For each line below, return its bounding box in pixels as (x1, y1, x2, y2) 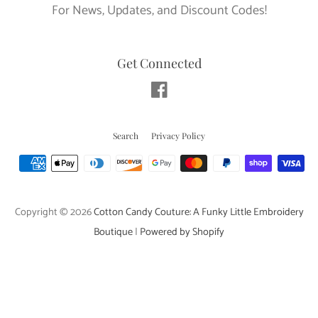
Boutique (94, 223, 133, 241)
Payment (159, 156, 207, 178)
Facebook (168, 82, 221, 104)
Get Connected (116, 55, 202, 72)
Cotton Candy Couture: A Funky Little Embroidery (93, 203, 304, 221)
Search (113, 129, 138, 141)
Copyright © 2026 (14, 203, 94, 221)
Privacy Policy (151, 129, 205, 141)
